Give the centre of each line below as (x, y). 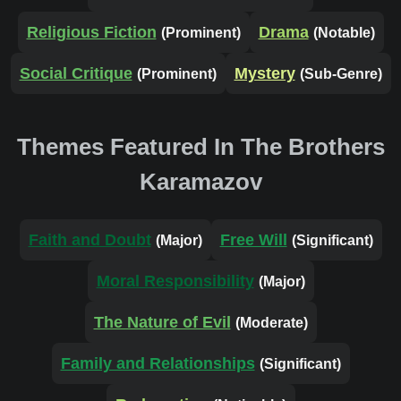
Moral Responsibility (175, 281)
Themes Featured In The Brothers (200, 146)
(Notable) (344, 33)
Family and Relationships (158, 363)
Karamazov (200, 181)
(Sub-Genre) (341, 74)
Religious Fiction (91, 33)
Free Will (253, 239)
